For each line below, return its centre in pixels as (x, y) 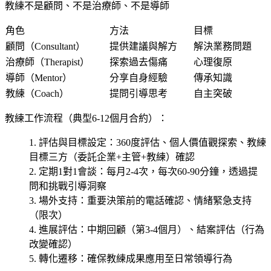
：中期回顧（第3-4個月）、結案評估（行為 (171, 229)
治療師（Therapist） (47, 62)
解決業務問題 (223, 46)
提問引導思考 (139, 93)
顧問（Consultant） (45, 46)
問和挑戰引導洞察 (68, 186)
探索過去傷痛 (139, 62)
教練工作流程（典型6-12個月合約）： (86, 118)
